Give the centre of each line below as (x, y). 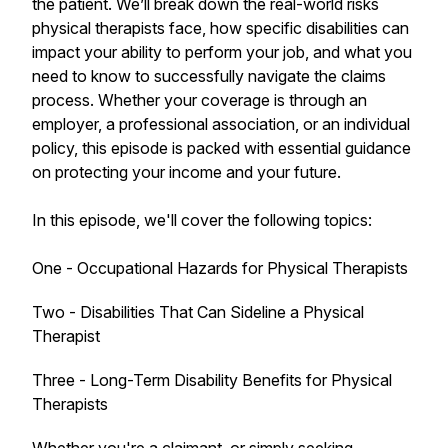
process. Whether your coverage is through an (199, 100)
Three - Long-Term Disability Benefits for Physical (212, 380)
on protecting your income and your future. (186, 172)
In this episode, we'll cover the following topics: (202, 220)
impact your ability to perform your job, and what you (222, 52)
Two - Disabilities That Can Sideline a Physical (198, 312)
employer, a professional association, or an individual (221, 124)
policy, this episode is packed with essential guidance (221, 148)
